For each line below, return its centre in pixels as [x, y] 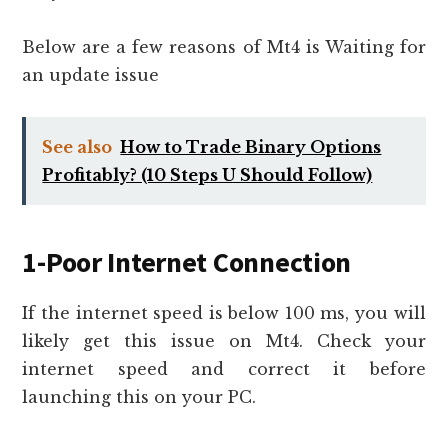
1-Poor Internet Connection [187, 262]
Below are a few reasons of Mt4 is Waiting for [224, 47]
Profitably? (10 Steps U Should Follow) [207, 175]
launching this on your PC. [139, 397]
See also [77, 147]
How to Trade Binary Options [251, 147]
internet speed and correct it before [224, 369]
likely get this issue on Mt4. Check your [224, 341]
